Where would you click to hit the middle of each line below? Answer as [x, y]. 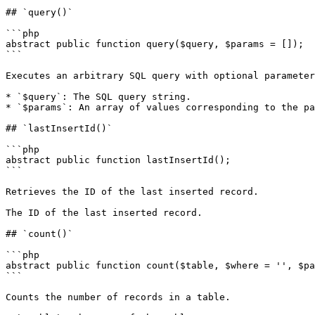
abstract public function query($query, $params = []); [155, 44]
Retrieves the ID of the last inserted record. [132, 192]
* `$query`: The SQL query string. [98, 97]
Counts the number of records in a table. [118, 297]
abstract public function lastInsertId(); [118, 160]
